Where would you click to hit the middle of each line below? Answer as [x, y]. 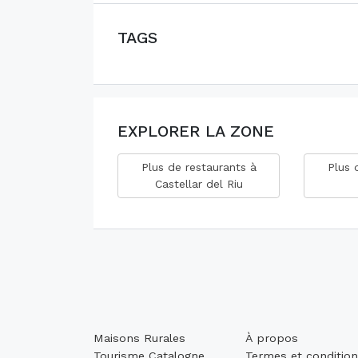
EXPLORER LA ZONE [196, 131]
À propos [272, 338]
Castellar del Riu [199, 184]
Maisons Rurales [139, 338]
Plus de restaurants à [199, 167]
